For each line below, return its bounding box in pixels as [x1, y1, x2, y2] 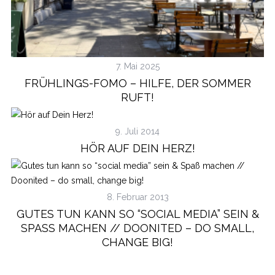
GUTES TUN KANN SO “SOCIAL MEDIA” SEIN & [16, 207, 259, 220]
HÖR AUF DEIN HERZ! [80, 141, 195, 155]
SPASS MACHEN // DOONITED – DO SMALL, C [21, 221, 254, 234]
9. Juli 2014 [115, 126, 160, 136]
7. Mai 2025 [115, 61, 160, 71]
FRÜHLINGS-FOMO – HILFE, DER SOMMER [24, 76, 251, 90]
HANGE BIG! [102, 235, 170, 249]
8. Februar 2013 [106, 192, 169, 202]
